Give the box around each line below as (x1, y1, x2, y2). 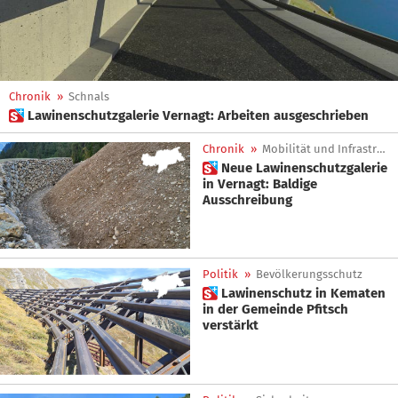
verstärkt (203, 317, 259, 334)
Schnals (68, 90, 109, 103)
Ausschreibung (203, 192, 292, 208)
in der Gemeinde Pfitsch (203, 301, 348, 318)
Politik (203, 267, 238, 282)
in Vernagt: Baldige (203, 176, 317, 192)
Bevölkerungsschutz (256, 267, 362, 282)
